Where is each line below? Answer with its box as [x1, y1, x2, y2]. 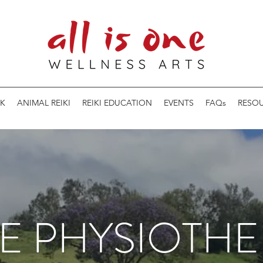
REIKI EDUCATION [82, 97, 152, 108]
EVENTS [163, 97, 194, 108]
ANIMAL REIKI [16, 97, 70, 108]
